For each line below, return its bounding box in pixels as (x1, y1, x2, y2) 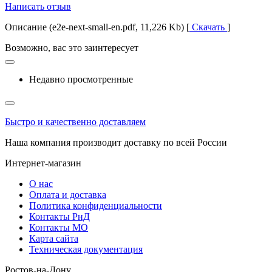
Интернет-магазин (5, 158, 81, 169)
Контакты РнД (29, 211, 90, 222)
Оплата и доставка (29, 189, 106, 200)
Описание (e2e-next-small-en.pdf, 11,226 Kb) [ (5, 22, 189, 33)
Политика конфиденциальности (29, 200, 162, 211)
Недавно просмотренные (29, 74, 133, 85)
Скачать (189, 22, 227, 33)
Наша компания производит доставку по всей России (5, 137, 227, 148)
